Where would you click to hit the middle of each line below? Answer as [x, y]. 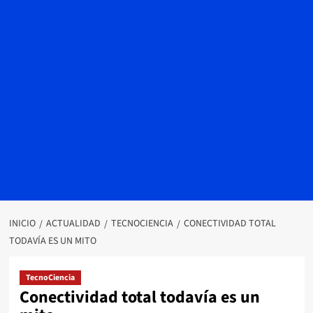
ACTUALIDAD [73, 224]
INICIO [22, 224]
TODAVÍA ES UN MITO [52, 241]
